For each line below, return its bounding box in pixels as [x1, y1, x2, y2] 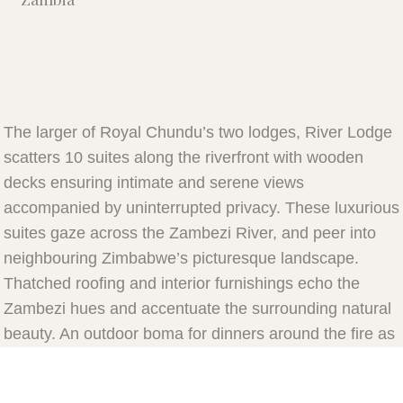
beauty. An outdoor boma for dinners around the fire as [4, 325, 395, 344]
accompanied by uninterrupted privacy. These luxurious [4, 199, 399, 218]
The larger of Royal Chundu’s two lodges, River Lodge [4, 123, 392, 142]
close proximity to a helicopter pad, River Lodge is [4, 375, 361, 394]
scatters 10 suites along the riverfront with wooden [4, 148, 363, 167]
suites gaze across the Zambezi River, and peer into [4, 224, 376, 243]
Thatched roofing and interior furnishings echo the [4, 274, 360, 293]
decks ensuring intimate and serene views [4, 174, 304, 193]
